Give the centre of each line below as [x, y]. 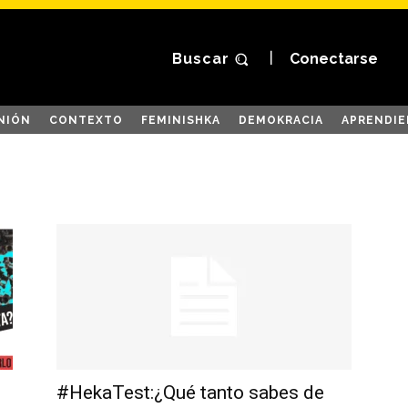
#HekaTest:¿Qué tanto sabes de [190, 392]
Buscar [201, 59]
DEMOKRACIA [281, 120]
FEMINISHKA [181, 120]
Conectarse [333, 59]
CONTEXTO [86, 120]
